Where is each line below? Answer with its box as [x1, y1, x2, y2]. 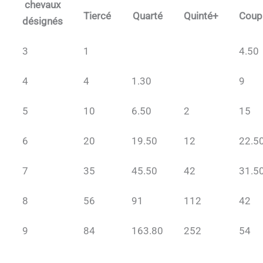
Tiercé [83, 10, 111, 22]
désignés [22, 15, 63, 28]
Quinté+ [184, 10, 218, 22]
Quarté [132, 10, 163, 22]
